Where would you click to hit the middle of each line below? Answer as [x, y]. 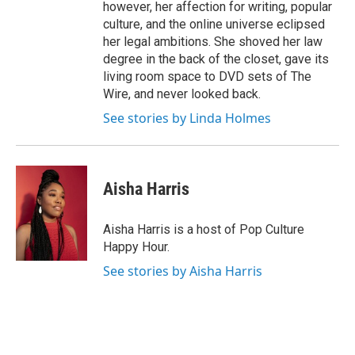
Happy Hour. [136, 247]
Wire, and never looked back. [182, 94]
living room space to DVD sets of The [207, 76]
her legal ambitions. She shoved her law [213, 42]
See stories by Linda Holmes [187, 118]
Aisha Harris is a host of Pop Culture [204, 229]
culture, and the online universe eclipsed [214, 24]
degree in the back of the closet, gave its [216, 59]
